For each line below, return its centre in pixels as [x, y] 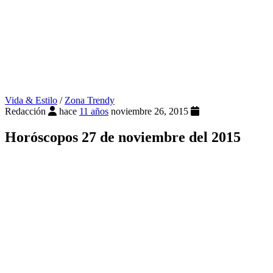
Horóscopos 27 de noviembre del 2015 [123, 137]
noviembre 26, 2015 [151, 112]
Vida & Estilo [31, 101]
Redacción [25, 112]
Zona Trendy [90, 101]
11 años [94, 112]
